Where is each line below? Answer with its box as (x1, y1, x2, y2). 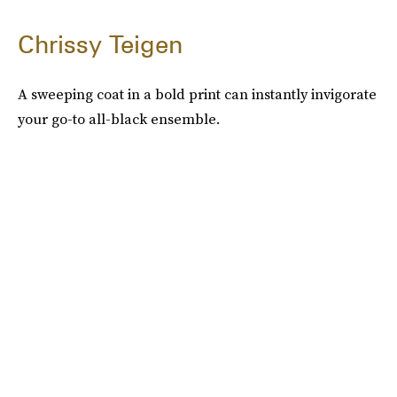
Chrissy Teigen (18, 29, 183, 60)
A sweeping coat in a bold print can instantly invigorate (18, 84, 377, 105)
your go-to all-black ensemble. (18, 109, 220, 129)
